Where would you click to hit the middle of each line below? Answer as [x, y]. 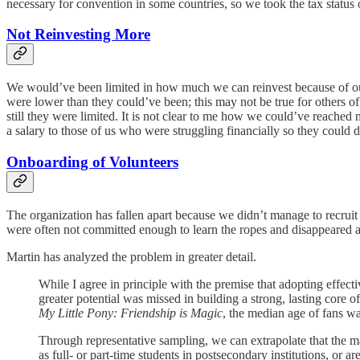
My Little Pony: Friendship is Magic [131, 313]
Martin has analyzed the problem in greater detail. [131, 256]
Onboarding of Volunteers [92, 162]
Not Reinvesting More [78, 35]
